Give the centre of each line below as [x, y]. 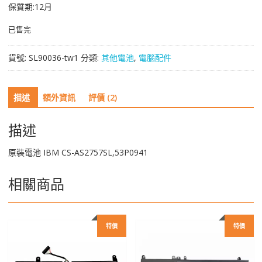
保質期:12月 [30, 7]
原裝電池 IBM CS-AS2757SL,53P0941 [78, 152]
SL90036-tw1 [53, 58]
